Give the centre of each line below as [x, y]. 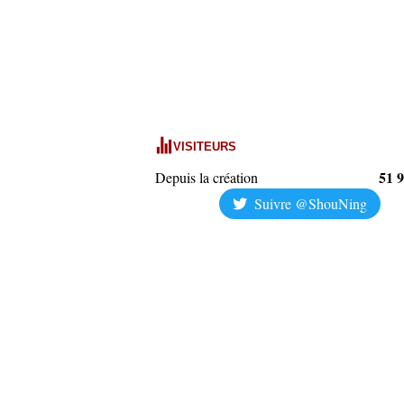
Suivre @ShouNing [310, 203]
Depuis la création [207, 177]
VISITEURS [205, 147]
